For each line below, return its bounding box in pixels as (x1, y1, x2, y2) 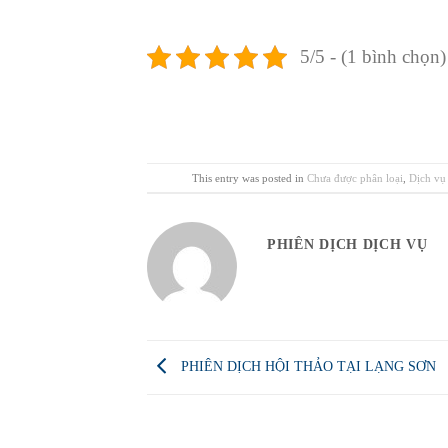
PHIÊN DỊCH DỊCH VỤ (267, 237, 428, 253)
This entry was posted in (191, 171, 307, 184)
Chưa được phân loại (306, 171, 403, 184)
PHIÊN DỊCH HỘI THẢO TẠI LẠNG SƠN (177, 358, 436, 374)
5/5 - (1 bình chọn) (299, 45, 446, 67)
